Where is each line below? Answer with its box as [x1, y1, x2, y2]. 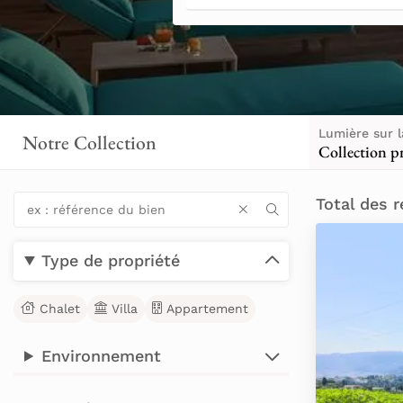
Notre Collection [22, 130, 157, 155]
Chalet [40, 301, 80, 316]
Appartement [166, 301, 248, 316]
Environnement [41, 346, 162, 365]
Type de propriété [41, 251, 181, 270]
